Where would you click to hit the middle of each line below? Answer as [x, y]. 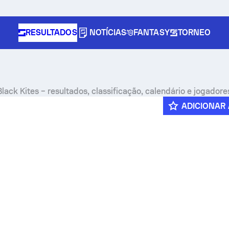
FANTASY [152, 32]
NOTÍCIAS [108, 32]
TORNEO [194, 32]
